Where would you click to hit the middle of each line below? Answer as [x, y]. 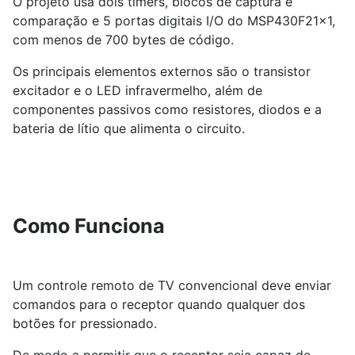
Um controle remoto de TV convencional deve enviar [172, 285]
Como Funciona [89, 226]
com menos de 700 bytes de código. [123, 40]
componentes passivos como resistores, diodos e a [167, 109]
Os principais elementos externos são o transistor [162, 71]
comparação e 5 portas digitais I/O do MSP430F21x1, [174, 21]
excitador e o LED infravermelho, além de [137, 90]
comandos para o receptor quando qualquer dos [159, 304]
